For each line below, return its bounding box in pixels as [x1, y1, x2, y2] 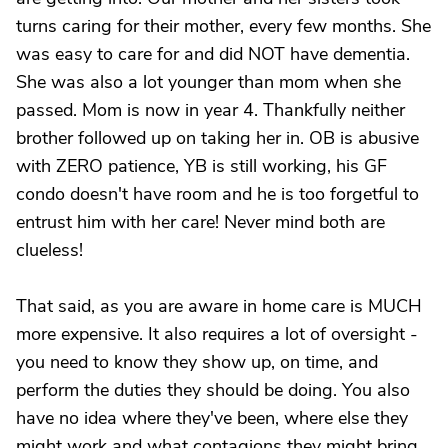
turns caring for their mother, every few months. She [16, 14, 431, 38]
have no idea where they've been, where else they [16, 406, 408, 430]
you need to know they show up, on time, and [16, 350, 378, 374]
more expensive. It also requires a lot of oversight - [16, 322, 418, 346]
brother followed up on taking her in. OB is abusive [16, 126, 419, 150]
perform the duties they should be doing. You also [16, 378, 410, 402]
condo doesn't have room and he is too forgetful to [16, 182, 419, 206]
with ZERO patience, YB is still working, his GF [16, 154, 387, 178]
